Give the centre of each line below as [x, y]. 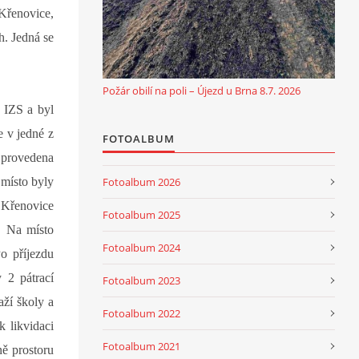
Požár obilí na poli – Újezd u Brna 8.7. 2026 [202, 90]
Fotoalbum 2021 [141, 346]
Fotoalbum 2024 [141, 247]
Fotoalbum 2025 [141, 214]
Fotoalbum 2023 [141, 280]
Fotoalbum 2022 [141, 313]
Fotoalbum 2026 [141, 182]
